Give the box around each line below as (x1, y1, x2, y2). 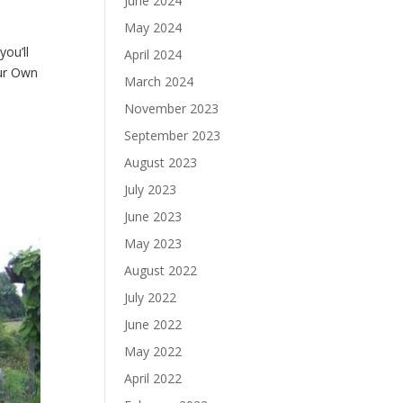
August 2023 (124, 154, 198, 171)
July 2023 (124, 181, 177, 198)
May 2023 (124, 235, 183, 252)
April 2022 (124, 370, 183, 387)
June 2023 (124, 208, 183, 225)
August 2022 (124, 262, 198, 279)
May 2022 (124, 343, 183, 360)
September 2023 (124, 127, 221, 144)
